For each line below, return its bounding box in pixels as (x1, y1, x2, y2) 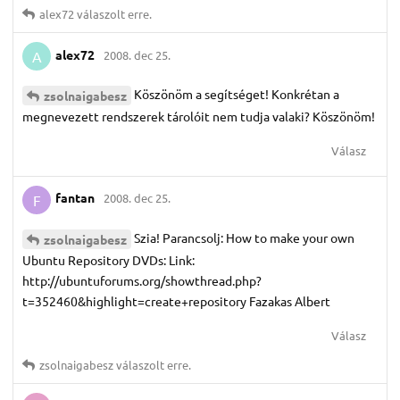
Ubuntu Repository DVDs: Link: (22, 251, 195, 268)
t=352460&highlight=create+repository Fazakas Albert (22, 292, 330, 309)
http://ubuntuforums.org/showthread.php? (22, 271, 262, 288)
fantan (55, 189, 95, 206)
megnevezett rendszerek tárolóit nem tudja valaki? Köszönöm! (22, 107, 375, 124)
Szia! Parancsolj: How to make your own (134, 229, 354, 246)
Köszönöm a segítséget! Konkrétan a (134, 85, 339, 102)
